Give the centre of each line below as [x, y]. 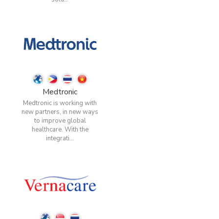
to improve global [60, 120]
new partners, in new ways [60, 112]
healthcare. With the [60, 129]
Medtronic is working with [60, 103]
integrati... [60, 138]
